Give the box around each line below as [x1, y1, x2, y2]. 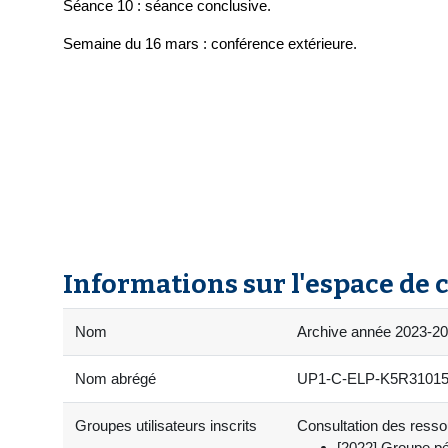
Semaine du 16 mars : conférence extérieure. [63, 35, 357, 53]
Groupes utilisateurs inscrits [75, 417, 257, 435]
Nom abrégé [75, 370, 156, 388]
